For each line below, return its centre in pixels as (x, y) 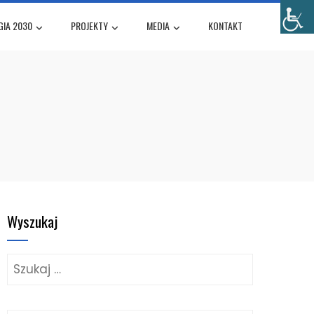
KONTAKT (225, 26)
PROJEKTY (89, 26)
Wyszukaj (32, 221)
